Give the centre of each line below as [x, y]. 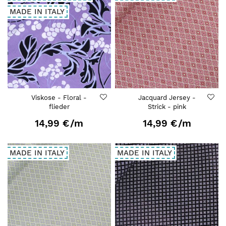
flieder [59, 106]
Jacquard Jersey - [167, 97]
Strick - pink [167, 106]
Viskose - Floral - [59, 97]
